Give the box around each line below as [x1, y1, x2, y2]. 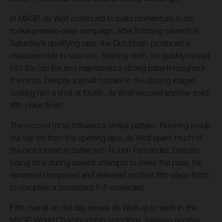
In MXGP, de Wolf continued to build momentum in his [10, 14, 193, 23]
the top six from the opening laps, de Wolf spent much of [10, 133, 202, 143]
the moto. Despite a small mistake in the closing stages [10, 76, 196, 85]
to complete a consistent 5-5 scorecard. [10, 183, 145, 192]
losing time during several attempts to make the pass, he [10, 158, 201, 167]
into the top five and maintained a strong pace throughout [10, 63, 205, 73]
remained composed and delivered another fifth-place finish [10, 170, 209, 180]
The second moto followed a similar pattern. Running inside [10, 121, 211, 130]
